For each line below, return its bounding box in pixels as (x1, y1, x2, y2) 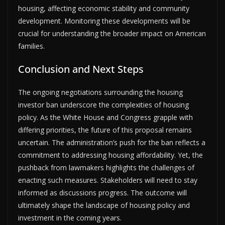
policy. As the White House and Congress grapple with (18, 112, 193, 122)
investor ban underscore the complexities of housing (18, 99, 189, 109)
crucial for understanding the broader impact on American (18, 28, 206, 38)
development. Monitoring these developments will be (18, 16, 190, 26)
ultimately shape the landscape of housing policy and (18, 200, 190, 210)
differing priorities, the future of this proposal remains (18, 125, 192, 135)
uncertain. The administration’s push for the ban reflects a (18, 137, 205, 147)
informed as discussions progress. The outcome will (18, 187, 187, 197)
